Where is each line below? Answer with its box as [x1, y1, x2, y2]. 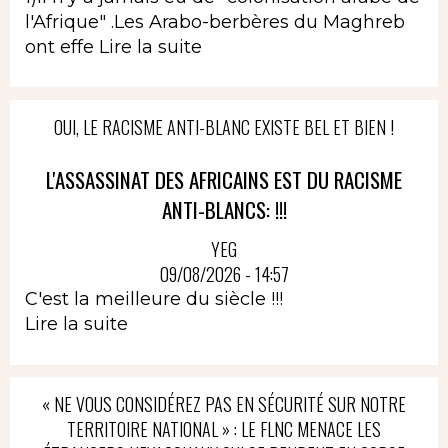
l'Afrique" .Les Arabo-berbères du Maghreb [25, 10, 405, 33]
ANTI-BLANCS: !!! [161, 193, 287, 225]
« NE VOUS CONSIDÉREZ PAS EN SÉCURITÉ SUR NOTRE [42, 391, 406, 418]
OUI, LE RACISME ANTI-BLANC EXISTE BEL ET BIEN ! [54, 113, 394, 140]
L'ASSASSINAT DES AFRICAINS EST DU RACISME [46, 163, 402, 195]
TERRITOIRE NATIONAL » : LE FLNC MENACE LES [67, 416, 381, 443]
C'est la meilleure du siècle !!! [25, 288, 283, 311]
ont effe [25, 35, 99, 58]
